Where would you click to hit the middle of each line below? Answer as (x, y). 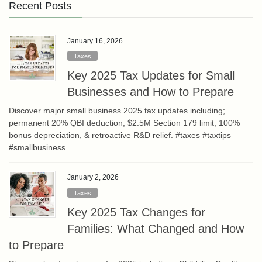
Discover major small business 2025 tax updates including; (117, 111)
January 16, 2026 (95, 41)
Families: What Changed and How (156, 228)
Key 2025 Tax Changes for (136, 212)
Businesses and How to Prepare (151, 92)
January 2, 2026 (93, 177)
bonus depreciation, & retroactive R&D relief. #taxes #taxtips (120, 135)
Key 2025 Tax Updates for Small (151, 76)
